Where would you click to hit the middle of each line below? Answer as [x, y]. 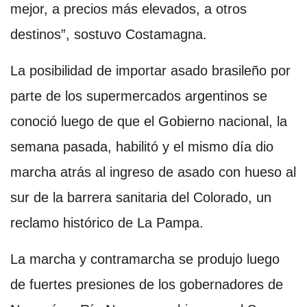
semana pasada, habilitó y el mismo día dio [142, 146]
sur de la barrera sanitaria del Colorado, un [141, 197]
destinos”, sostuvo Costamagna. [109, 34]
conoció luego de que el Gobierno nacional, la [149, 121]
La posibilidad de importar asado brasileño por [150, 70]
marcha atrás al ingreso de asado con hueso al [153, 172]
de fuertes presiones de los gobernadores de [147, 284]
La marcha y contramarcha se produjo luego [145, 259]
